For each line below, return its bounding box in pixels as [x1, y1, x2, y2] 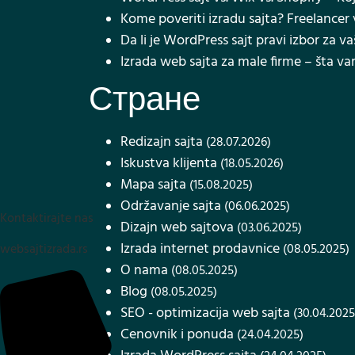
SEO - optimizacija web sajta [120, 302, 290, 325]
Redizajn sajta [120, 131, 203, 154]
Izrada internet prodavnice [120, 238, 280, 261]
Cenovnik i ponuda [120, 323, 234, 346]
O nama [120, 259, 168, 282]
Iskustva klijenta [120, 152, 217, 175]
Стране [89, 78, 200, 119]
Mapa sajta [120, 174, 186, 197]
